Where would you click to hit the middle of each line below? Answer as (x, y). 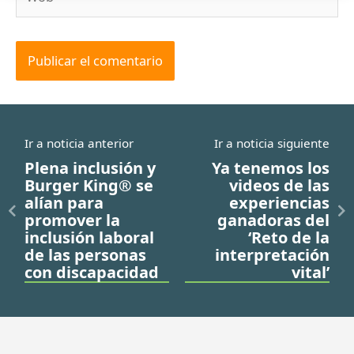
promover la (72, 220)
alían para (64, 203)
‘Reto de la (289, 238)
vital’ (311, 273)
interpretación (272, 255)
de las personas (85, 255)
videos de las (279, 186)
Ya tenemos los (271, 168)
